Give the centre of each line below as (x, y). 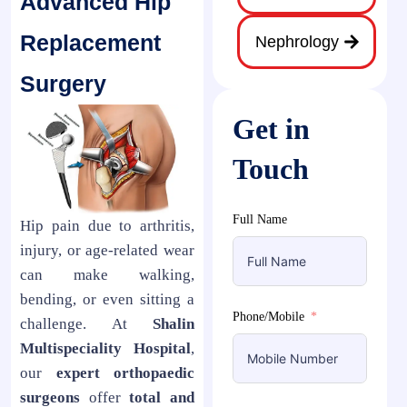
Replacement (90, 43)
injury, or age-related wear (107, 250)
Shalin (174, 323)
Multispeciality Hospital (105, 348)
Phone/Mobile (268, 317)
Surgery (63, 84)
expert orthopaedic (125, 372)
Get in (271, 129)
